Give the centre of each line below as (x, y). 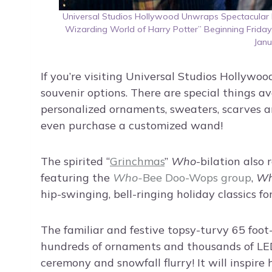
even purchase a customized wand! (132, 126)
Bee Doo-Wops (180, 178)
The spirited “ (75, 161)
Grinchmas (137, 161)
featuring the (77, 178)
